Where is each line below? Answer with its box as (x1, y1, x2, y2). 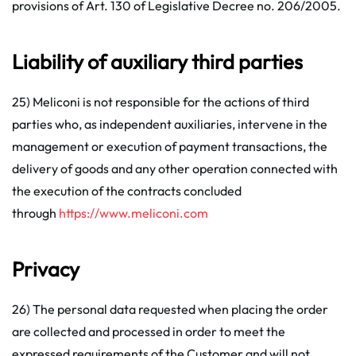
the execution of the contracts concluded (12, 183, 242, 199)
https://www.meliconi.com (59, 205, 208, 221)
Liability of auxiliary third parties (12, 48, 303, 75)
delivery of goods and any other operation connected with (12, 161, 338, 176)
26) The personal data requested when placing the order (12, 301, 328, 317)
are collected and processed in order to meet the (12, 323, 285, 339)
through (12, 205, 59, 221)
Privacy (12, 256, 79, 282)
